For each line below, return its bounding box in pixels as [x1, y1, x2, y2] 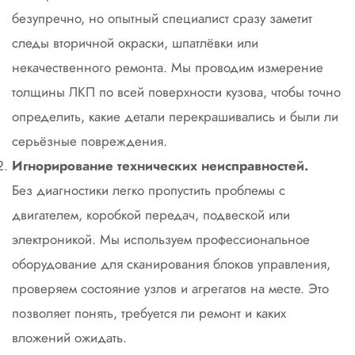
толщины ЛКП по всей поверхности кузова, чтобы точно [12, 82, 341, 101]
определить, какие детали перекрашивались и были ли [12, 107, 338, 126]
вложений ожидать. [12, 328, 127, 347]
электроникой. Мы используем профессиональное [12, 230, 310, 249]
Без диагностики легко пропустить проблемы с [12, 181, 285, 200]
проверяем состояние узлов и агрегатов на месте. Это [12, 279, 329, 298]
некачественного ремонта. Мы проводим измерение [12, 58, 323, 77]
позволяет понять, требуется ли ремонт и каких [12, 303, 286, 323]
